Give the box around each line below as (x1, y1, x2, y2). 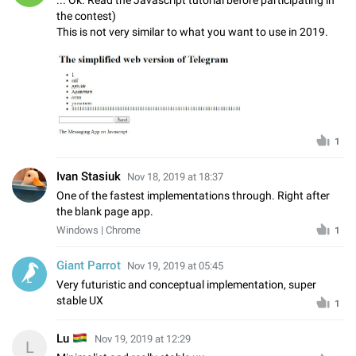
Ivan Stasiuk (56, 168, 121, 184)
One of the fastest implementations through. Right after (56, 188, 330, 202)
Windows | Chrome (56, 223, 141, 236)
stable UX (56, 293, 103, 307)
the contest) (56, 9, 116, 22)
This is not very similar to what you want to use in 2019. (56, 25, 328, 38)
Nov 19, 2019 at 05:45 (127, 259, 223, 272)
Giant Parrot (56, 257, 121, 273)
